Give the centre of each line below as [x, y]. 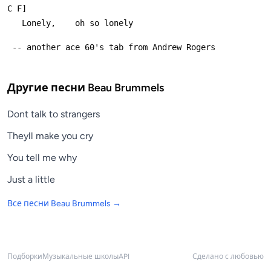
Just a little [31, 180]
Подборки [25, 257]
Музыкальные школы [80, 257]
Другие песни [47, 88]
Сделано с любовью [228, 257]
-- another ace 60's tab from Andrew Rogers [114, 47]
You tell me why [42, 158]
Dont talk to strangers [54, 114]
